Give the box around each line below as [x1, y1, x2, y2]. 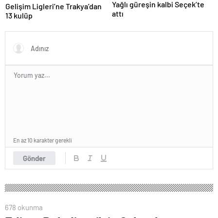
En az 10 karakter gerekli [13, 137, 72, 144]
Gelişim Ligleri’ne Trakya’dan [5, 1, 102, 11]
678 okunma [5, 203, 43, 212]
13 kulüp [5, 11, 33, 20]
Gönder [23, 154, 46, 163]
